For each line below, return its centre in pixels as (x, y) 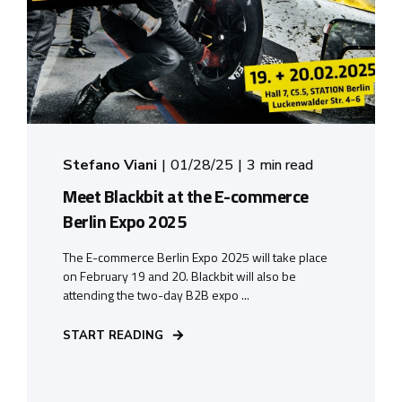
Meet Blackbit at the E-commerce (186, 196)
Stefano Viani (110, 165)
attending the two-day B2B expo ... (156, 294)
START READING (113, 335)
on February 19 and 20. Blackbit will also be (179, 275)
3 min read (280, 165)
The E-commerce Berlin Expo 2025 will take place (195, 257)
